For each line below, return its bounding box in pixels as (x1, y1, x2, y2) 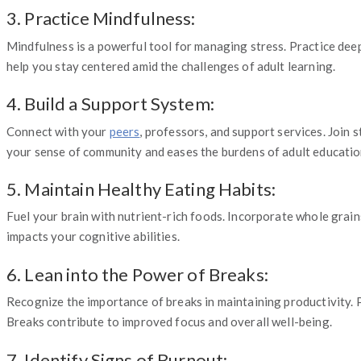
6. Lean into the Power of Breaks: (6, 263, 268, 285)
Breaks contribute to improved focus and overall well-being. (6, 314, 332, 330)
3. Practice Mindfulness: (6, 7, 196, 30)
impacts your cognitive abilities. (6, 229, 180, 244)
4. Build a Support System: (6, 93, 214, 115)
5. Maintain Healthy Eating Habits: (6, 178, 276, 200)
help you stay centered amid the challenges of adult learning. (6, 58, 336, 73)
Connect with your (6, 123, 110, 139)
